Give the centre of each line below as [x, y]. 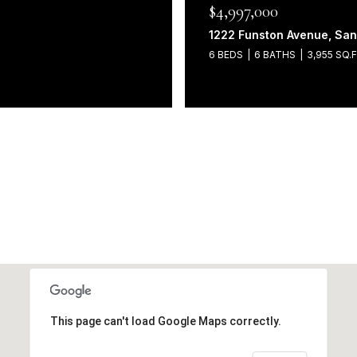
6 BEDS [226, 55]
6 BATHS [275, 55]
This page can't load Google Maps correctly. [165, 321]
